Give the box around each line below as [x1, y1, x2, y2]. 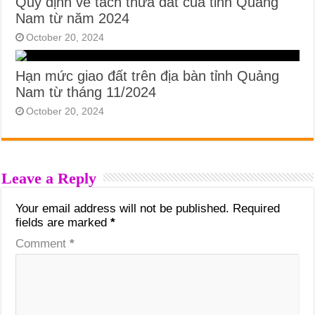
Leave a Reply [1, 169, 97, 187]
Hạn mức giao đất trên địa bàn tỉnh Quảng [15, 67, 280, 84]
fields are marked [15, 215, 111, 229]
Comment [15, 236, 70, 250]
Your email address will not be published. [15, 201, 230, 215]
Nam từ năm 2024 [15, 10, 130, 26]
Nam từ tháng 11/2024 [15, 84, 157, 100]
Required [233, 201, 281, 215]
